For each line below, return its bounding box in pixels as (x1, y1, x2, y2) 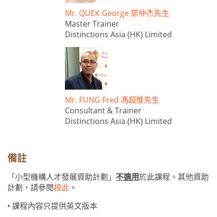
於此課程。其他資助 (139, 171, 209, 182)
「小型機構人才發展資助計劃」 (7, 171, 116, 182)
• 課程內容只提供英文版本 (7, 201, 97, 211)
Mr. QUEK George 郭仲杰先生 (65, 8, 170, 19)
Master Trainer (65, 18, 119, 30)
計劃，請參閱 (7, 182, 54, 193)
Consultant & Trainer (65, 105, 141, 116)
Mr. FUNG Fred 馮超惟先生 (65, 94, 159, 105)
